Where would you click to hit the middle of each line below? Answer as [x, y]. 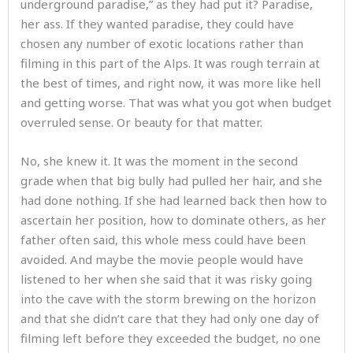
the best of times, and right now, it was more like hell [171, 83]
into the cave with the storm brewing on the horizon [168, 299]
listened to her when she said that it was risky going [166, 279]
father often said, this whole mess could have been [163, 240]
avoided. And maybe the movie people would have [162, 259]
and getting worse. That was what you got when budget [176, 102]
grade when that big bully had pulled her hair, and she [171, 180]
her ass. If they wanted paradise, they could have [157, 24]
